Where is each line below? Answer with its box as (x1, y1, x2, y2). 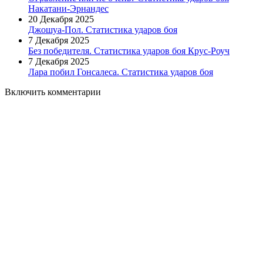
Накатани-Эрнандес (28, 3, 109, 14)
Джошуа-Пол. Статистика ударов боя (28, 24, 177, 35)
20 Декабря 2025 (28, 14, 94, 24)
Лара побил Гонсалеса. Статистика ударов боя (28, 66, 213, 77)
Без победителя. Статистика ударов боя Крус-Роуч (28, 45, 230, 56)
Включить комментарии (5, 86, 101, 97)
